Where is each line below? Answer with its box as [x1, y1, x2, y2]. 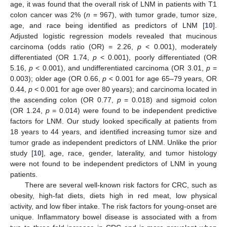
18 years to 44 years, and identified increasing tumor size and [10, 128, 217, 136]
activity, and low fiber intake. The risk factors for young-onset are [10, 202, 217, 211]
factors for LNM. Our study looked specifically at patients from [10, 117, 217, 126]
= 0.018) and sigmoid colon [121, 96, 217, 104]
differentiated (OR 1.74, [10, 53, 93, 62]
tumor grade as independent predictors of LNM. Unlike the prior [10, 138, 217, 147]
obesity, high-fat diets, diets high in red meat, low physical [10, 192, 217, 200]
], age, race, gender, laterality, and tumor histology [42, 149, 217, 158]
